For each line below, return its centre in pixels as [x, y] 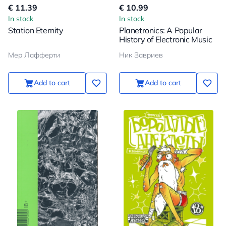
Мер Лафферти [34, 55]
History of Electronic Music [166, 39]
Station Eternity [36, 30]
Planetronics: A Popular [161, 30]
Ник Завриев [141, 55]
